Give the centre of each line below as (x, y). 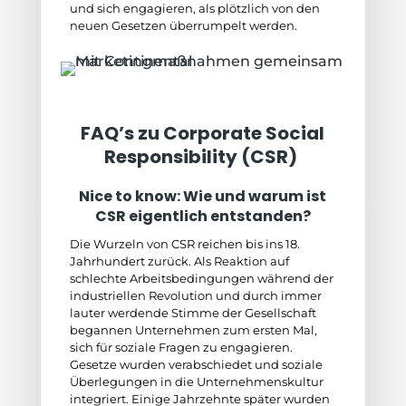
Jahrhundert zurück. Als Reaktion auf (179, 261)
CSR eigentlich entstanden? (203, 216)
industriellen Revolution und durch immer (195, 295)
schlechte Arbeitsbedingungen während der (201, 278)
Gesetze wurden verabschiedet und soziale (196, 364)
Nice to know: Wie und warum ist (203, 196)
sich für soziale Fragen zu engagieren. (181, 347)
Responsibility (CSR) (203, 157)
